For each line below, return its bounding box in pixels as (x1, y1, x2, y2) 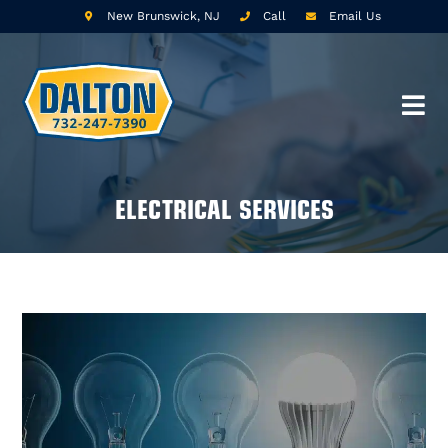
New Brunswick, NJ (102, 9, 224, 23)
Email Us (328, 9, 381, 23)
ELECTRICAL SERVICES (114, 190, 334, 226)
